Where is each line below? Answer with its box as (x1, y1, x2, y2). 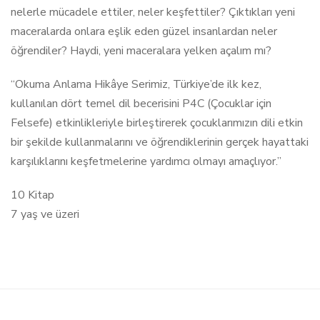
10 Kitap (11, 187, 54, 204)
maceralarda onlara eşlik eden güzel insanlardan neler (11, 24, 277, 40)
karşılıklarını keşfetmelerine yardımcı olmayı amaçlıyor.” (11, 154, 281, 170)
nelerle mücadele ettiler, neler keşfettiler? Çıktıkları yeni (11, 4, 295, 21)
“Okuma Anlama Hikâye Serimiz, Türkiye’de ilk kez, (11, 76, 261, 93)
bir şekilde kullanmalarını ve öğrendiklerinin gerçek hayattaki (11, 134, 309, 151)
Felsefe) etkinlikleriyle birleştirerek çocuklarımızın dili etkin (11, 115, 303, 131)
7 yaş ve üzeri (11, 206, 79, 223)
